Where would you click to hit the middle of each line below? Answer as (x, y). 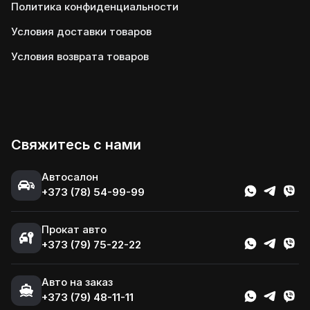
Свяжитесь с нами (76, 145)
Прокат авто (74, 229)
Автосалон (70, 177)
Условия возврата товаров (80, 56)
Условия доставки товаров (81, 31)
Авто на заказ (77, 282)
